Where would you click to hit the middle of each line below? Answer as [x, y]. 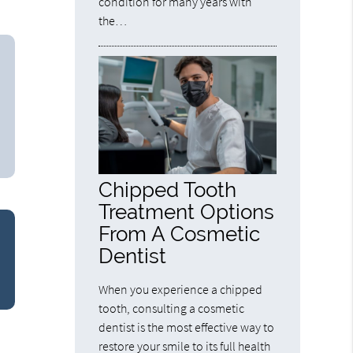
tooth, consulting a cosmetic [172, 308]
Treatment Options [187, 211]
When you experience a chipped [181, 289]
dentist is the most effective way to [187, 327]
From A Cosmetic [180, 233]
